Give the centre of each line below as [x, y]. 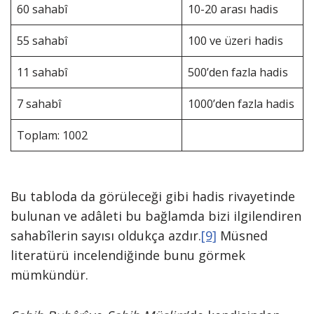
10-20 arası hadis [233, 9]
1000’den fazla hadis [241, 104]
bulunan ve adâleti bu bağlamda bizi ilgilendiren [156, 216]
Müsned [242, 235]
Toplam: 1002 [53, 135]
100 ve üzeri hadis [236, 41]
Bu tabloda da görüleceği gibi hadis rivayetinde [153, 196]
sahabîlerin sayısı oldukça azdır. [106, 235]
